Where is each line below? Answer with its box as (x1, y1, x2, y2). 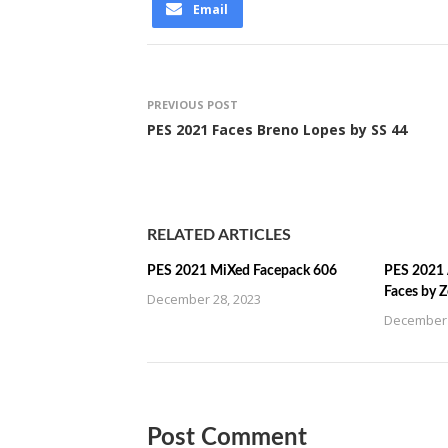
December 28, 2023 (147, 290, 261, 308)
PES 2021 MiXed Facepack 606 (147, 264, 337, 278)
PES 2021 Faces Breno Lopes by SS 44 (147, 120, 407, 139)
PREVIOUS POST (147, 97, 238, 112)
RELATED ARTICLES (147, 227, 291, 243)
